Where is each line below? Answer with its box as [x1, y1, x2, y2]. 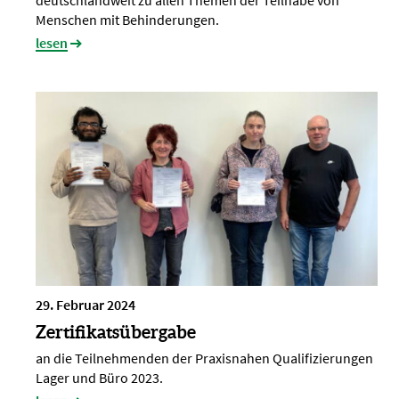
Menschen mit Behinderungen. [36, 10, 219, 28]
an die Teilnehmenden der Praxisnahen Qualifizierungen [36, 349, 373, 368]
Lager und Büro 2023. [36, 369, 163, 387]
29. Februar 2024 [36, 296, 135, 314]
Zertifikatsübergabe [36, 322, 196, 343]
